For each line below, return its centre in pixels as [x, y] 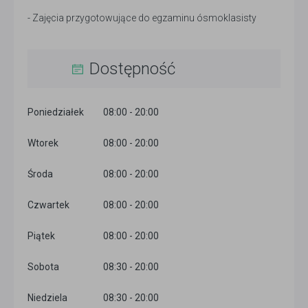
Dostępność [132, 69]
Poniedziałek [56, 112]
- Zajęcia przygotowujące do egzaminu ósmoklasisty [142, 18]
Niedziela [47, 298]
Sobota [43, 267]
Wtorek [43, 143]
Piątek [41, 236]
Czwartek [48, 205]
